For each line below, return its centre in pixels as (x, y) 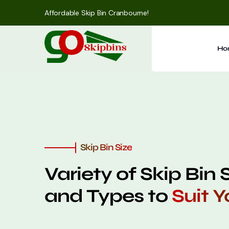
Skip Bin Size (106, 147)
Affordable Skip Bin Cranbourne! (97, 13)
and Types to (108, 196)
